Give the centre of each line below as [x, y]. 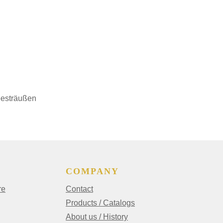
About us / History [97, 217]
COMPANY [92, 171]
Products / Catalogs [100, 203]
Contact [79, 189]
